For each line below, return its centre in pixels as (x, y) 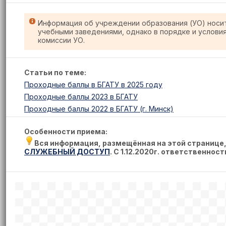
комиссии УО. (61, 40)
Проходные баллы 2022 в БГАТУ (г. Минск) (99, 109)
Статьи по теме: (55, 72)
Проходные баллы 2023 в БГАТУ (81, 97)
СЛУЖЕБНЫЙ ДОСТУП (67, 152)
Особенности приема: (66, 131)
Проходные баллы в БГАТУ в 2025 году (93, 84)
